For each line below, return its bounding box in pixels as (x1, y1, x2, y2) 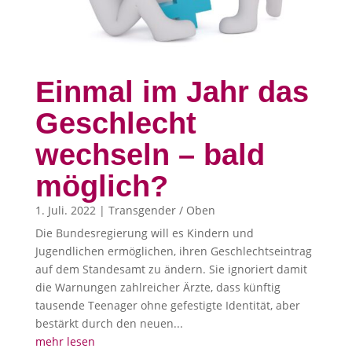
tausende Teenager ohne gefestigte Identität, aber (35, 297, 300, 313)
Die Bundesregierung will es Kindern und (35, 225, 254, 240)
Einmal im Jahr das (35, 75, 309, 108)
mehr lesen (35, 333, 95, 349)
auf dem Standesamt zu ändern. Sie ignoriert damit (35, 261, 307, 277)
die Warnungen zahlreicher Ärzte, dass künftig (35, 279, 280, 295)
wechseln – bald (35, 137, 265, 171)
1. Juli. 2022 (35, 202, 96, 218)
